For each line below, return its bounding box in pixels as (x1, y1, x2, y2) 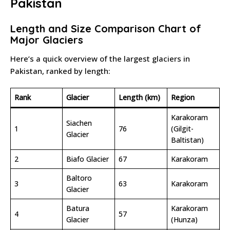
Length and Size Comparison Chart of (10, 22, 201, 35)
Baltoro (66, 173, 92, 183)
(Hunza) (171, 215, 198, 225)
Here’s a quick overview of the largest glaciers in (10, 53, 190, 64)
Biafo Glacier (66, 154, 109, 164)
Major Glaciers (10, 33, 83, 47)
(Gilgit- (171, 124, 194, 134)
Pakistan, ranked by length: (10, 66, 110, 76)
